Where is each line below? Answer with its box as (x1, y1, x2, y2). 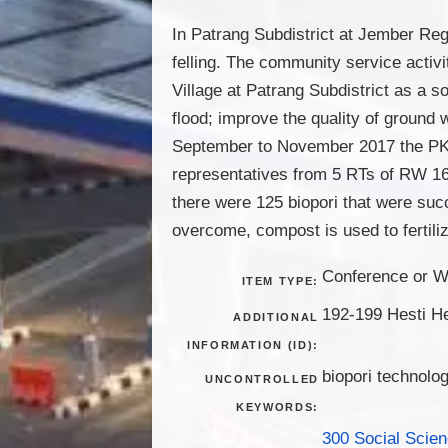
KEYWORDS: (236, 400, 319, 413)
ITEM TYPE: (241, 274, 319, 287)
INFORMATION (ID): (186, 338, 319, 351)
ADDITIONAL (233, 310, 319, 323)
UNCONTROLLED (205, 372, 319, 385)
